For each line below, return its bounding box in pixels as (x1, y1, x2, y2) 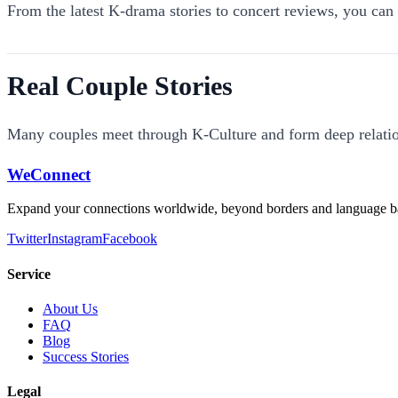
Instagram (47, 231, 102, 247)
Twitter (7, 231, 47, 247)
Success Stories (43, 348, 129, 364)
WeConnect (7, 164, 91, 184)
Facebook (102, 231, 157, 247)
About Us (43, 300, 98, 316)
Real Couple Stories (7, 70, 233, 100)
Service (7, 266, 51, 282)
